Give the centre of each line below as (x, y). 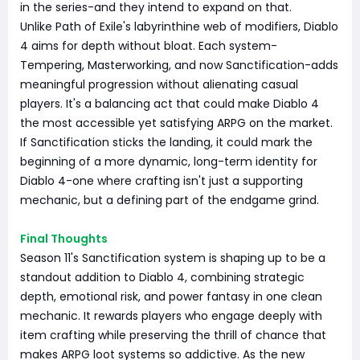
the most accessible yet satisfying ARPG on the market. (176, 123)
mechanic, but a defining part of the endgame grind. (170, 200)
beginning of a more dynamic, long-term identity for (169, 162)
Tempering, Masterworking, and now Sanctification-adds (179, 65)
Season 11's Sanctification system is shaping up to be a (173, 258)
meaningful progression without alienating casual (159, 84)
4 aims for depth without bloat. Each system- (149, 46)
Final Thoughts (64, 239)
